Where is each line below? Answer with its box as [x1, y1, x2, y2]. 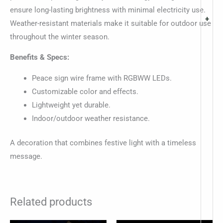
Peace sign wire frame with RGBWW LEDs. [31, 73, 172, 83]
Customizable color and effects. [31, 87, 138, 96]
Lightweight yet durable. [31, 100, 111, 110]
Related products [10, 196, 92, 209]
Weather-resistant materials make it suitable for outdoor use [10, 18, 211, 28]
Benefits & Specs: [10, 53, 69, 62]
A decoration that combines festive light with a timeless [10, 138, 196, 147]
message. [10, 151, 42, 161]
